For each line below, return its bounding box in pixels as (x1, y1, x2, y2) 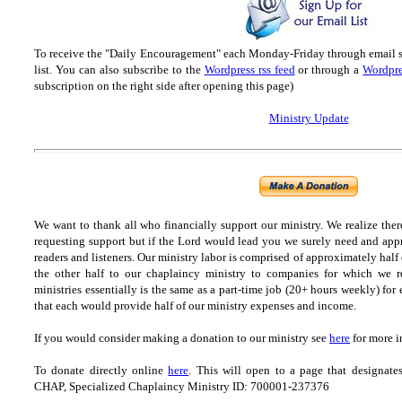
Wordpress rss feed (204, 63, 295, 76)
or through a (294, 63, 363, 76)
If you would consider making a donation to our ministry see (34, 331, 329, 345)
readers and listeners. (34, 250, 135, 264)
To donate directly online (34, 363, 169, 377)
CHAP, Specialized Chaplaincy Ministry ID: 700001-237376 (34, 380, 329, 393)
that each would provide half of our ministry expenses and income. (34, 299, 356, 312)
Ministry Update (268, 111, 349, 125)
